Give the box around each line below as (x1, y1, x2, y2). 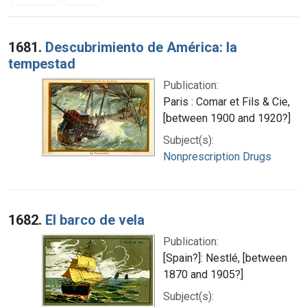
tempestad (8, 55, 75, 72)
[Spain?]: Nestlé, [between (163, 251, 287, 265)
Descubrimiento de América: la (45, 38, 237, 56)
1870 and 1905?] (163, 267, 243, 281)
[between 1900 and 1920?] (163, 111, 291, 125)
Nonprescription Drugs (163, 149, 271, 163)
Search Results (8, 27, 125, 47)
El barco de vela (45, 211, 145, 228)
